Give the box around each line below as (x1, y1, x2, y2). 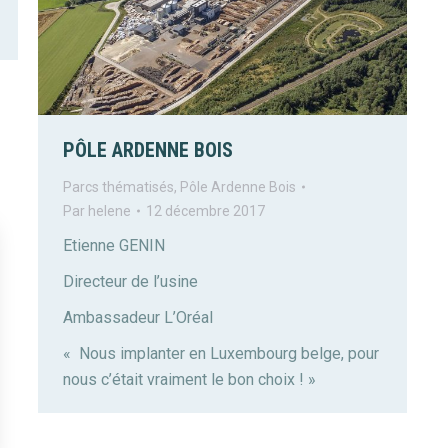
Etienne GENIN (63, 236, 165, 256)
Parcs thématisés (63, 179, 174, 196)
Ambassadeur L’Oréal (63, 308, 213, 328)
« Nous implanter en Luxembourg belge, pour (63, 344, 379, 364)
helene (88, 203, 131, 220)
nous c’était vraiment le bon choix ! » (63, 370, 316, 390)
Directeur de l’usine (63, 272, 198, 292)
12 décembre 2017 (146, 203, 265, 220)
